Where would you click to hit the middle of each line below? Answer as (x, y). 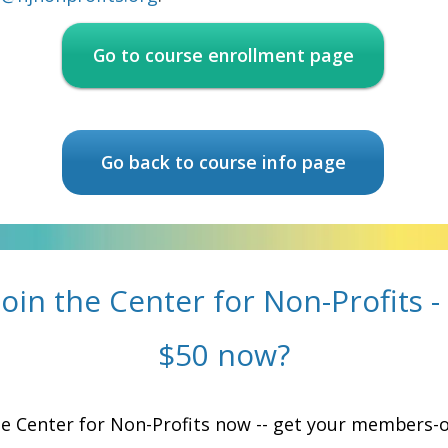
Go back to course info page (223, 162)
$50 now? (223, 354)
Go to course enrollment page (223, 55)
